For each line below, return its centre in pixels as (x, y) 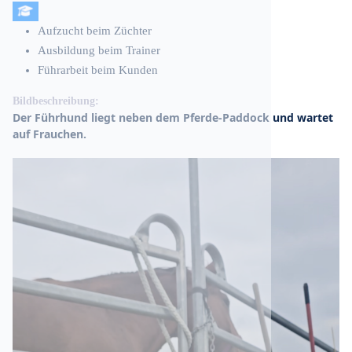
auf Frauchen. (49, 134)
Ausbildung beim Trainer (99, 50)
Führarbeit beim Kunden (98, 70)
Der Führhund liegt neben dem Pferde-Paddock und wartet (173, 117)
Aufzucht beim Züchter (95, 30)
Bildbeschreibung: (56, 101)
